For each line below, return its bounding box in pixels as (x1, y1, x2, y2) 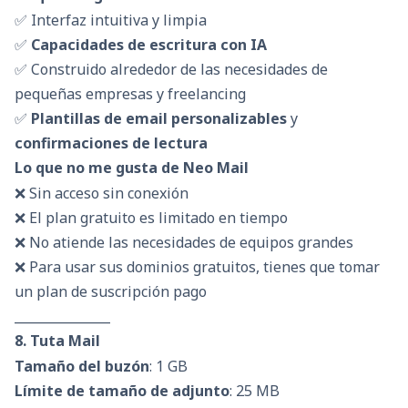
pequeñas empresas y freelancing (15, 83, 246, 104)
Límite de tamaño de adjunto (15, 381, 229, 402)
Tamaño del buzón (15, 356, 149, 377)
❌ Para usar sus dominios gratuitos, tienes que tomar (15, 257, 380, 278)
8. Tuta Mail (15, 331, 100, 352)
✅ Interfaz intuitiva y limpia (15, 9, 207, 30)
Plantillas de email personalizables (31, 107, 287, 128)
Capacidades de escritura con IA (31, 34, 267, 55)
